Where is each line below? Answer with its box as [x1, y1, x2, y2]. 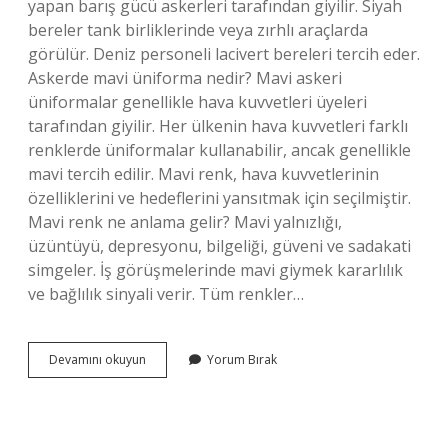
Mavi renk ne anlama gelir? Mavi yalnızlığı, [28, 211, 342, 233]
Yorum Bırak [207, 351, 277, 368]
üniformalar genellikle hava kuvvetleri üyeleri [28, 91, 367, 113]
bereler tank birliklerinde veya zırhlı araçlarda [28, 19, 368, 41]
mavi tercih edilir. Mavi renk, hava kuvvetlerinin [28, 163, 379, 185]
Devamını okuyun [49, 351, 146, 368]
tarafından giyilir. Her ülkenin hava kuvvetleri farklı [28, 115, 408, 137]
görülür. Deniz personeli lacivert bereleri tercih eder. [28, 43, 420, 65]
